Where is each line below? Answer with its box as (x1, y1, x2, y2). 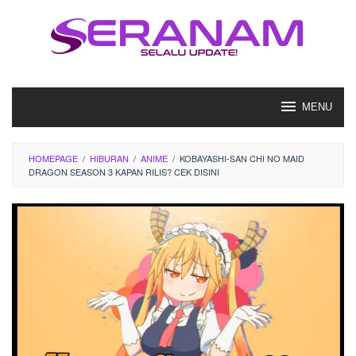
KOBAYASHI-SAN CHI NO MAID (180, 152, 304, 164)
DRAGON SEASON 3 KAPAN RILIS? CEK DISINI (29, 165, 219, 178)
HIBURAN (90, 152, 129, 164)
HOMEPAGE (29, 152, 78, 164)
